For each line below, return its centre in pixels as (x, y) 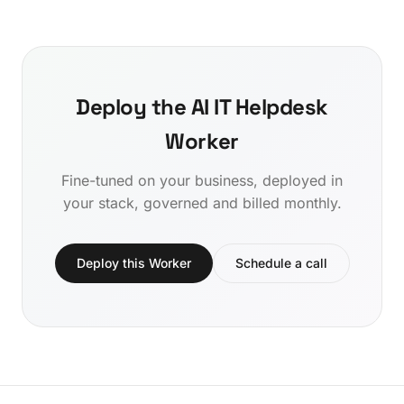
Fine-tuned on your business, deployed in (202, 181)
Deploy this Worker (133, 263)
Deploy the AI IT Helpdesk (202, 107)
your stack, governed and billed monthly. (202, 203)
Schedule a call (281, 263)
